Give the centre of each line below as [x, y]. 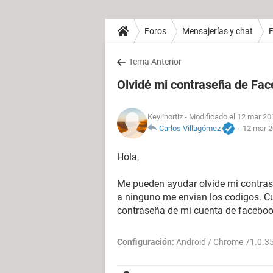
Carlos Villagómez [190, 128]
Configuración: [146, 242]
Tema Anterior [155, 62]
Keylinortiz [165, 116]
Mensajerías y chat [218, 31]
